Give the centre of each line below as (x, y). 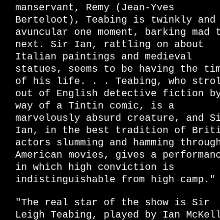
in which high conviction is (95, 167)
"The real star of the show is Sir (112, 203)
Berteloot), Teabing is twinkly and (115, 20)
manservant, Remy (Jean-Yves (95, 8)
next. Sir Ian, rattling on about (110, 45)
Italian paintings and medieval (104, 57)
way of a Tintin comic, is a (95, 106)
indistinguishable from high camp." (115, 180)
